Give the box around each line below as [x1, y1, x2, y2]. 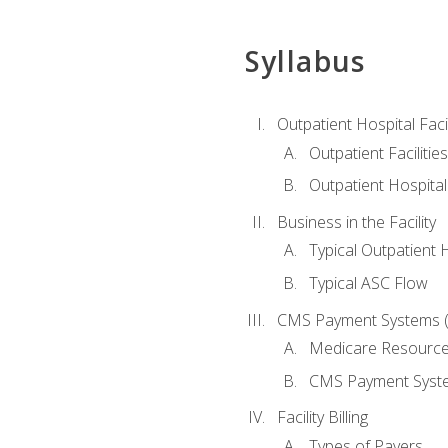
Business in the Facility [276, 211, 436, 234]
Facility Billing [276, 406, 368, 429]
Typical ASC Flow [308, 271, 428, 294]
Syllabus [244, 42, 366, 81]
